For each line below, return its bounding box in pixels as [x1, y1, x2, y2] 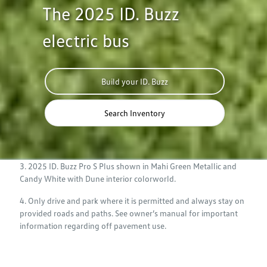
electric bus [42, 29, 129, 52]
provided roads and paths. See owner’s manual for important [20, 208, 238, 219]
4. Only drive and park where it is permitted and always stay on [20, 195, 244, 206]
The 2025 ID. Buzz [42, 2, 179, 25]
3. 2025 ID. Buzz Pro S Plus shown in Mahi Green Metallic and [20, 161, 237, 172]
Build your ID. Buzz [101, 76, 168, 87]
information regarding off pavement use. [20, 221, 166, 231]
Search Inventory [104, 108, 165, 119]
